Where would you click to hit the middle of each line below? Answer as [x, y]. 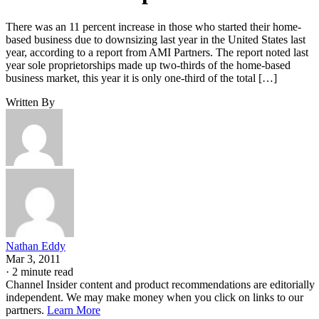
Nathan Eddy [36, 246]
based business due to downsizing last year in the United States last [156, 39]
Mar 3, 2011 [33, 258]
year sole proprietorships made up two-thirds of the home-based [148, 65]
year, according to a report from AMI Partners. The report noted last [157, 52]
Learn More [74, 310]
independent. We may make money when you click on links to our [155, 297]
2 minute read [43, 271]
